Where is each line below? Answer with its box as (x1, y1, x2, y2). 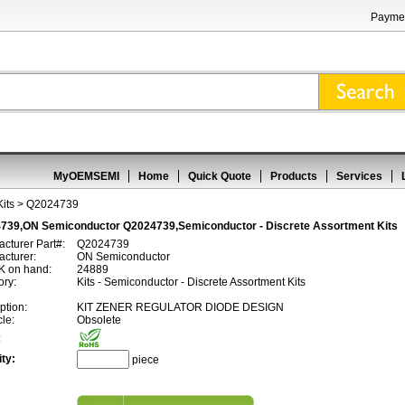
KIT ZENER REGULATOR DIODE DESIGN (77, 301, 284, 314)
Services (336, 170, 382, 183)
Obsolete (77, 314, 121, 326)
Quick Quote (188, 170, 251, 183)
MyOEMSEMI (53, 170, 119, 183)
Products (270, 170, 317, 183)
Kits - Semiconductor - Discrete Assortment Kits (77, 276, 306, 288)
